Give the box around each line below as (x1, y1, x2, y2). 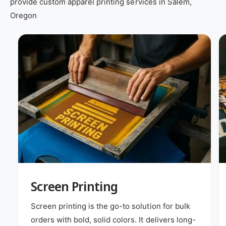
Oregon (10, 11, 37, 21)
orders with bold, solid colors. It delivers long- (31, 214, 196, 224)
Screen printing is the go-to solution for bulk (31, 201, 190, 211)
